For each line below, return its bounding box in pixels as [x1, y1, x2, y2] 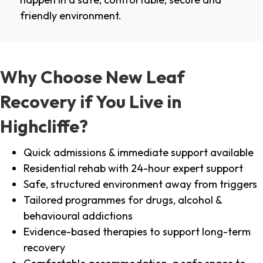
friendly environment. [20, 9, 122, 23]
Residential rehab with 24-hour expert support [23, 161, 243, 176]
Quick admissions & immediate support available [23, 146, 254, 160]
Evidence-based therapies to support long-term [23, 225, 251, 239]
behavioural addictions [23, 209, 133, 223]
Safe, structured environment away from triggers [23, 177, 257, 191]
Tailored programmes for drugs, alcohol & [23, 193, 222, 207]
